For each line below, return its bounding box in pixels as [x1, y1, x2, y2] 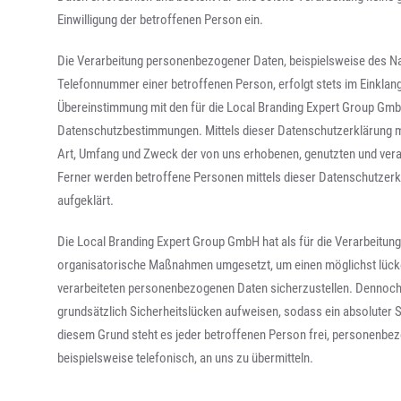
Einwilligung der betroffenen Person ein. [57, 12, 264, 28]
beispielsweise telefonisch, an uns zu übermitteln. [57, 350, 314, 366]
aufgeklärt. [57, 192, 115, 209]
